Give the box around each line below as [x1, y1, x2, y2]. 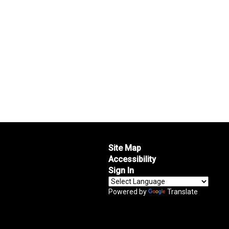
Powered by [108, 188, 148, 196]
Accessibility [108, 154, 156, 164]
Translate [167, 188, 198, 196]
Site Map [108, 143, 141, 153]
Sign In [108, 166, 134, 175]
